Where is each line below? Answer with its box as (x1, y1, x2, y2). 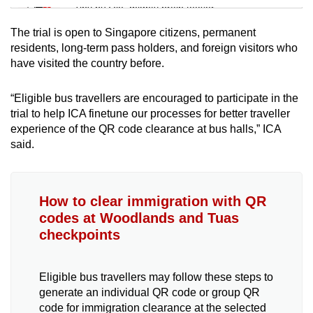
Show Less (129, 165, 184, 177)
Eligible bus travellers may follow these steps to (39, 270, 273, 283)
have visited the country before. (10, 57, 164, 69)
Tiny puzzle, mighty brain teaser (74, 1, 214, 13)
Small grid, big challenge (74, 59, 182, 71)
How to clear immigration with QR (39, 193, 266, 209)
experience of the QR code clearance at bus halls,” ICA (10, 122, 281, 135)
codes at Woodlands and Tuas (39, 210, 239, 226)
